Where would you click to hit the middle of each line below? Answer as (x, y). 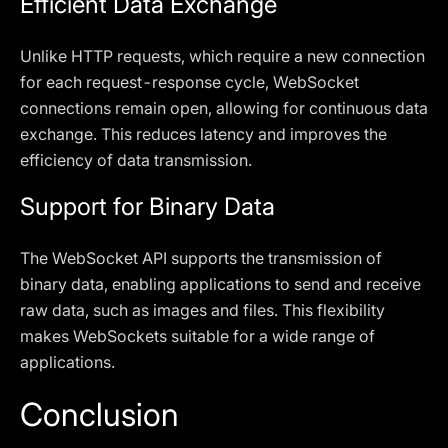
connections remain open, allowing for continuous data (224, 108)
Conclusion (99, 414)
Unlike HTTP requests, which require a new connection (222, 56)
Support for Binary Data (147, 206)
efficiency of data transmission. (136, 160)
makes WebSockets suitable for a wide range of (197, 336)
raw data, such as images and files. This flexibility (202, 310)
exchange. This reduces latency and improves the (203, 134)
